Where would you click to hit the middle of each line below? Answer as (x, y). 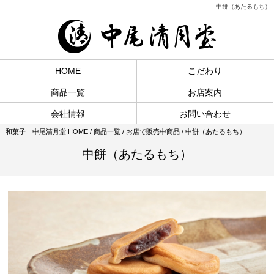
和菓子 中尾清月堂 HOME (46, 131)
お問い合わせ (205, 114)
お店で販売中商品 (153, 131)
